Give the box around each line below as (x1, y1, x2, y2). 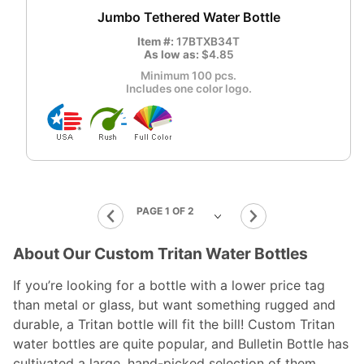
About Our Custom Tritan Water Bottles (13, 244, 308, 264)
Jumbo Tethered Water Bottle (97, 9, 280, 26)
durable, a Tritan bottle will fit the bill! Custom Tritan (13, 316, 335, 333)
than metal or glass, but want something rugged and (13, 297, 336, 314)
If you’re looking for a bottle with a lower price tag (13, 277, 325, 294)
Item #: (137, 35, 176, 49)
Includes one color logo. (125, 82, 252, 96)
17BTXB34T (176, 35, 240, 49)
